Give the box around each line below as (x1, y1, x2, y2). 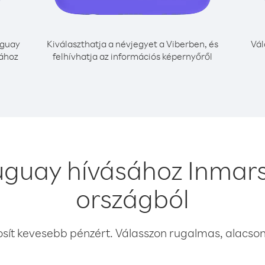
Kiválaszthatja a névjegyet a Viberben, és (47, 38, 218, 50)
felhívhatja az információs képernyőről (53, 50, 212, 62)
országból (76, 182, 189, 215)
